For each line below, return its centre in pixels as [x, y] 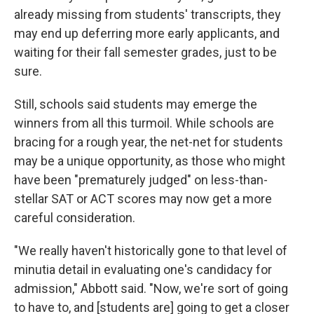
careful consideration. [75, 217]
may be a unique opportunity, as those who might [150, 161]
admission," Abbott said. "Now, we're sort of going [151, 288]
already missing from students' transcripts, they [148, 14]
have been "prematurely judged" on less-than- [141, 179]
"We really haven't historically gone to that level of [151, 250]
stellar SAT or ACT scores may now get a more [143, 198]
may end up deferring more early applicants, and [147, 33]
